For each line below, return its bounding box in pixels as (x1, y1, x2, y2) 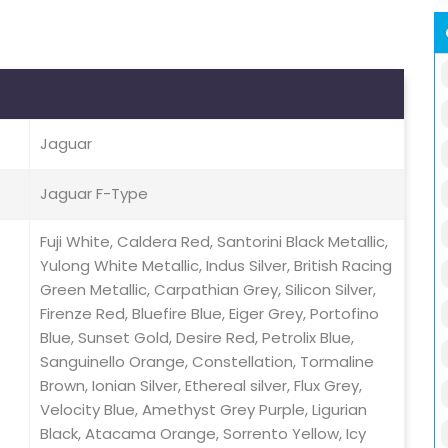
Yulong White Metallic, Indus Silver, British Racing (40, 255, 392, 277)
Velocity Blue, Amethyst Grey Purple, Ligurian (40, 399, 367, 421)
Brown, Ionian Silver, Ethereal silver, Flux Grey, (40, 375, 362, 397)
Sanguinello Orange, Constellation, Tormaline (40, 351, 374, 373)
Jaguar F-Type (40, 183, 148, 205)
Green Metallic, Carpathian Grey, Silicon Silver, (40, 279, 376, 301)
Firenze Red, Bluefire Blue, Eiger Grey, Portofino (40, 303, 379, 325)
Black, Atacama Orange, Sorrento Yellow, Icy (40, 423, 366, 445)
